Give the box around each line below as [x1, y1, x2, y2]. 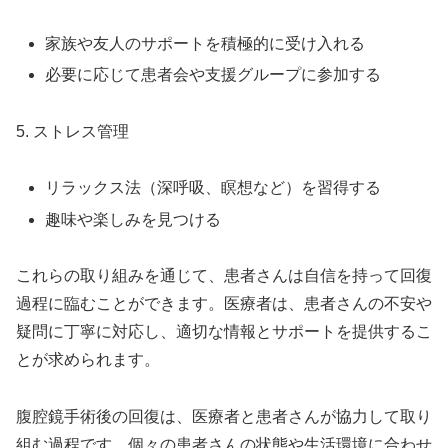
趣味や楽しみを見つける [45, 210, 222, 228]
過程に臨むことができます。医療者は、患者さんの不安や [16, 295, 432, 313]
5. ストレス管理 [16, 122, 129, 140]
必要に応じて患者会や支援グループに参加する [45, 65, 382, 83]
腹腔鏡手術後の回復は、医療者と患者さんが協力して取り [16, 408, 432, 426]
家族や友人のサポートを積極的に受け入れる [45, 34, 366, 52]
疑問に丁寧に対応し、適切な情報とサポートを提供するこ [16, 323, 432, 341]
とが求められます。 [16, 351, 160, 369]
